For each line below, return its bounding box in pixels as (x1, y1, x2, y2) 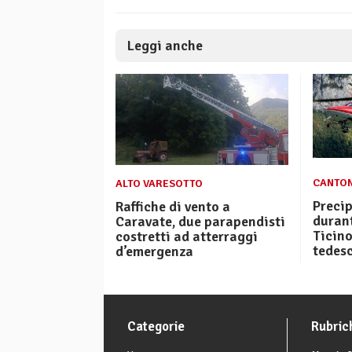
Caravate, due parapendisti (115, 212, 285, 230)
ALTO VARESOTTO (115, 176, 203, 190)
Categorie (127, 317, 185, 335)
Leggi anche (127, 37, 203, 55)
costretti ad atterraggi (115, 227, 258, 245)
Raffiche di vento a (115, 197, 230, 215)
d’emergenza (115, 242, 193, 260)
